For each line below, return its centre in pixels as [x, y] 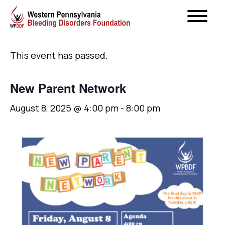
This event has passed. [59, 55]
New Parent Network [68, 88]
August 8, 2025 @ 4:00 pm [64, 108]
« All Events [33, 28]
